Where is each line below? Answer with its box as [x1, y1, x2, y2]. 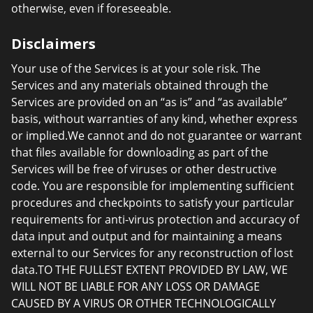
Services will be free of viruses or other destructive [11, 161, 277, 177]
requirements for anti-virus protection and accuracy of [11, 212, 299, 227]
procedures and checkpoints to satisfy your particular [11, 195, 294, 210]
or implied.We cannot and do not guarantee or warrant [11, 128, 302, 143]
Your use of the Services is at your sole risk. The [11, 61, 261, 76]
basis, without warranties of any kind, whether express [11, 111, 298, 126]
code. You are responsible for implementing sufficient [11, 178, 294, 194]
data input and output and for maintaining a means [11, 228, 282, 244]
